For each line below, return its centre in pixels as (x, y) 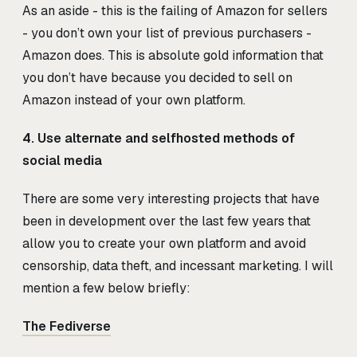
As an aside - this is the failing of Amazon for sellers (175, 10)
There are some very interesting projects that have (171, 198)
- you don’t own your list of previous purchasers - (167, 33)
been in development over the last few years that (167, 221)
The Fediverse (67, 326)
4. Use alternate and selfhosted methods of (159, 138)
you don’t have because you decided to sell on (157, 77)
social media (62, 160)
